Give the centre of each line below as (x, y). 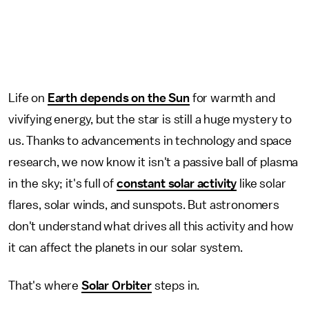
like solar (261, 183)
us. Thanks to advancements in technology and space (150, 140)
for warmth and (232, 98)
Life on (28, 98)
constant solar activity (177, 183)
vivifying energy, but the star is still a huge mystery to (150, 119)
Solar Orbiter (116, 285)
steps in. (176, 285)
